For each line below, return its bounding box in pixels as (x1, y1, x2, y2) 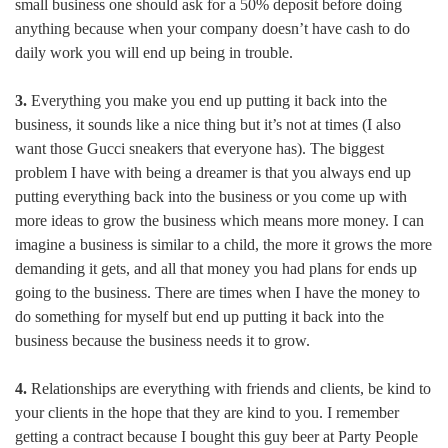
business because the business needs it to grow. (15, 332, 310, 350)
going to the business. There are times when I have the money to (15, 284, 420, 302)
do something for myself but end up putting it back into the (15, 308, 384, 326)
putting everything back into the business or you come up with (15, 188, 407, 206)
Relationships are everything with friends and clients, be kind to (27, 380, 431, 398)
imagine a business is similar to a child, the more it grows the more (15, 236, 432, 254)
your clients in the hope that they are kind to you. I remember (15, 404, 399, 422)
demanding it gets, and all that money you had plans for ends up (15, 260, 417, 278)
